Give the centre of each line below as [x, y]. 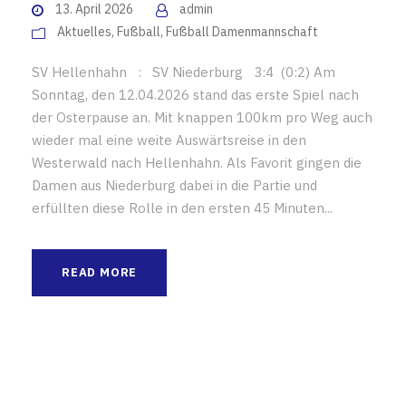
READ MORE [100, 273]
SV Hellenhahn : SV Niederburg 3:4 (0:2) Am [184, 72]
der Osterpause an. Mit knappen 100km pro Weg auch [202, 118]
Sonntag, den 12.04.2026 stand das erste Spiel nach [195, 95]
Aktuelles [84, 32]
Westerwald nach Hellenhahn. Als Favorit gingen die [197, 163]
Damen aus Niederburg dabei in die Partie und [174, 186]
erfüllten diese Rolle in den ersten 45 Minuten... [182, 208]
